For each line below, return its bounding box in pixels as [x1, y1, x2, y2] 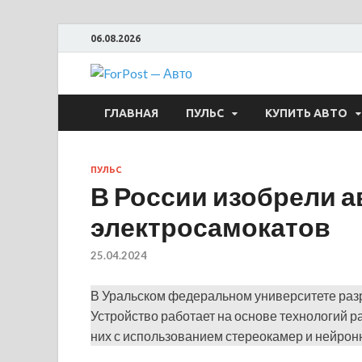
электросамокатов [90, 211, 330, 242]
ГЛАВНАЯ [104, 106, 158, 120]
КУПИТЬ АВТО [265, 106, 347, 120]
